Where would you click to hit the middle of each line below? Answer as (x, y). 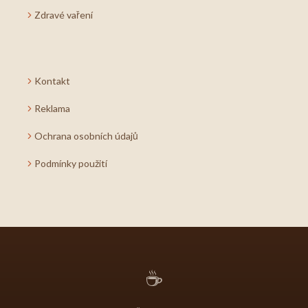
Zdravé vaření (64, 15)
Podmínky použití (71, 164)
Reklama (52, 109)
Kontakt (52, 81)
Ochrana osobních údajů (86, 136)
